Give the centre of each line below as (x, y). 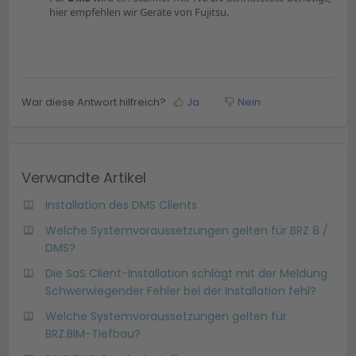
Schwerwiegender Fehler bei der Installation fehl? (181, 290)
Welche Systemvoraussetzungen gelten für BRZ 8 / (187, 230)
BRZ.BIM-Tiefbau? (93, 333)
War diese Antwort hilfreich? (94, 102)
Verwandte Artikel (84, 177)
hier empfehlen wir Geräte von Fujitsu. (139, 12)
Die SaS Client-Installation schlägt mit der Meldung (186, 273)
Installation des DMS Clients (121, 205)
